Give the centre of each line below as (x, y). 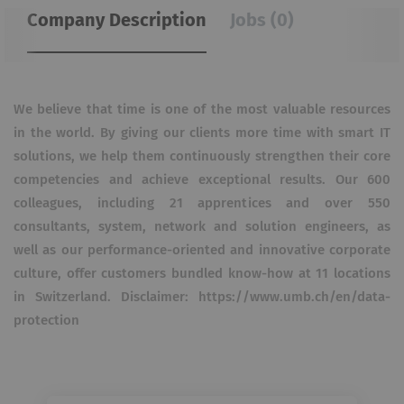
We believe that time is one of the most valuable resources (202, 110)
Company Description (117, 21)
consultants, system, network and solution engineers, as (202, 227)
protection (46, 321)
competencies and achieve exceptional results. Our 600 (202, 180)
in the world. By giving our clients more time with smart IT (202, 133)
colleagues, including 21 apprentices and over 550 (202, 203)
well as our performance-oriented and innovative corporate (202, 250)
